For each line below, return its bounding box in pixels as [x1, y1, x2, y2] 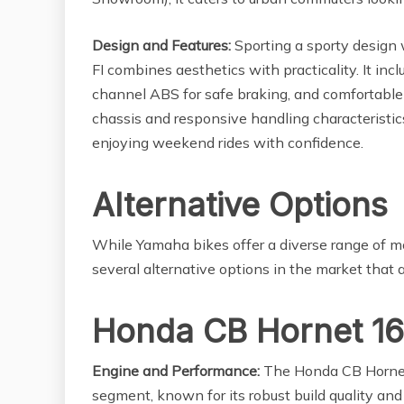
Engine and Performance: [92, 362, 260, 381]
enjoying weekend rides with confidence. [92, 133, 363, 152]
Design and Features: [92, 36, 231, 55]
